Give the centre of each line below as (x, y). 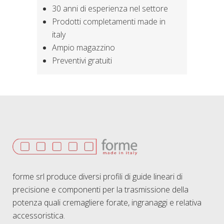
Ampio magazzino (83, 48)
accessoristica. (39, 215)
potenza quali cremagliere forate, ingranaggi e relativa (107, 202)
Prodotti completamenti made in (109, 22)
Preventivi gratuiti (82, 61)
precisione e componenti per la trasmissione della (100, 189)
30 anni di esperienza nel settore (110, 9)
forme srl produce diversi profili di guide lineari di (97, 176)
